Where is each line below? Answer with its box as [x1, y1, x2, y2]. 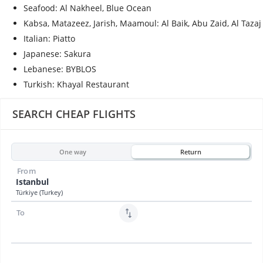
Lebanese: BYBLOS [23, 63, 96, 75]
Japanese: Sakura [23, 48, 91, 60]
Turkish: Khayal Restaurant [23, 79, 129, 90]
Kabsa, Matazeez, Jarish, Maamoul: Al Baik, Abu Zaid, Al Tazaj [23, 18, 261, 29]
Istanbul [16, 176, 49, 188]
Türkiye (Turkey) [16, 188, 63, 197]
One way [59, 147, 86, 156]
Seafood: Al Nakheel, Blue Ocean [23, 2, 151, 14]
